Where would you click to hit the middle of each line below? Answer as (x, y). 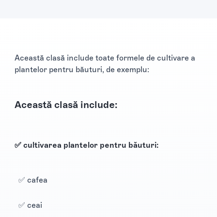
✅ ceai (30, 205)
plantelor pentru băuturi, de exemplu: (82, 69)
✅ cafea (33, 180)
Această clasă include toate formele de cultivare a (105, 58)
